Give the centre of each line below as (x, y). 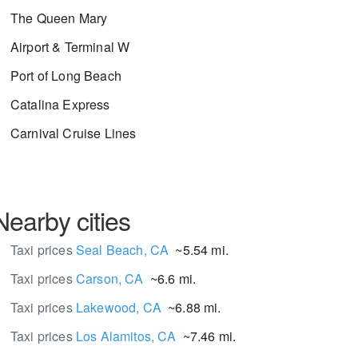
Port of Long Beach (66, 76)
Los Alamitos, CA (126, 336)
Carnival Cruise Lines (74, 133)
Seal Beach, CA (122, 250)
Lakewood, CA (118, 307)
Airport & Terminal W (70, 47)
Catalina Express (60, 104)
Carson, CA (109, 278)
